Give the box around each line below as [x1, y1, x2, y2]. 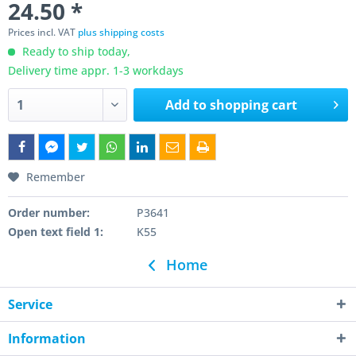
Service [8, 296, 52, 313]
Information [8, 330, 86, 347]
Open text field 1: [8, 224, 103, 239]
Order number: [8, 205, 90, 220]
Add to [165, 96, 207, 114]
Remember [26, 169, 85, 184]
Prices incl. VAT [8, 25, 78, 39]
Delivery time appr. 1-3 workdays [8, 63, 184, 78]
